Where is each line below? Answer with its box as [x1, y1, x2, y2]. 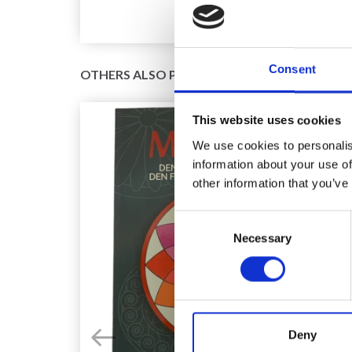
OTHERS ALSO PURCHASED [80, 66, 244, 82]
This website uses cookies [192, 113, 341, 127]
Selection [174, 231, 222, 245]
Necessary [233, 231, 291, 245]
